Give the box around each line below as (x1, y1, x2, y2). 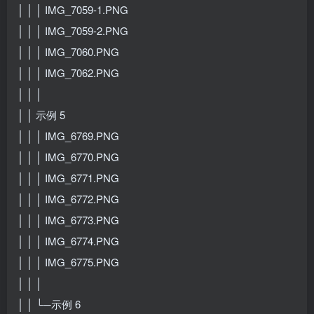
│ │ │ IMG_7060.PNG (18, 43, 119, 59)
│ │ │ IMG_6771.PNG (18, 170, 119, 185)
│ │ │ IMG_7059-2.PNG (18, 22, 128, 38)
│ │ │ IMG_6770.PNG (18, 149, 119, 164)
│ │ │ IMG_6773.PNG (18, 212, 119, 227)
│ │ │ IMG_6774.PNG (18, 233, 119, 248)
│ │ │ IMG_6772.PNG (18, 191, 119, 206)
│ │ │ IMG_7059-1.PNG (18, 1, 128, 17)
